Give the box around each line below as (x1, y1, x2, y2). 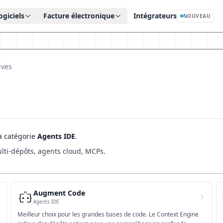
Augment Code (33, 188, 85, 198)
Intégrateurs (133, 11, 177, 20)
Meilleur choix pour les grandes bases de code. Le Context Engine (17, 210, 199, 219)
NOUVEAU (183, 12, 211, 19)
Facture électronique (43, 11, 114, 20)
